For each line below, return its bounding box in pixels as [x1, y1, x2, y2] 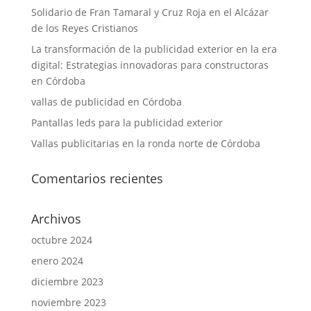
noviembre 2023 [31, 295, 106, 309]
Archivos [31, 210, 81, 227]
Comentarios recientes [31, 169, 163, 187]
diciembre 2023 [31, 274, 103, 288]
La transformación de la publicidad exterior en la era [31, 42, 277, 56]
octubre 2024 [31, 233, 92, 246]
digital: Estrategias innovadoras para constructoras [31, 58, 269, 72]
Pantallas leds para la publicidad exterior [31, 115, 223, 129]
